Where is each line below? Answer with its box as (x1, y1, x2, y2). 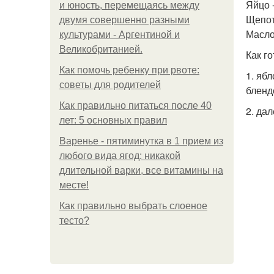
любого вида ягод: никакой (59, 150, 180, 161)
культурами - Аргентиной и (59, 29, 180, 40)
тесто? (59, 215, 89, 226)
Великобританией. (59, 44, 143, 54)
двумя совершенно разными (59, 15, 190, 25)
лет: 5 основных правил (59, 115, 167, 125)
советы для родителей (59, 80, 161, 90)
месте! (59, 180, 89, 190)
